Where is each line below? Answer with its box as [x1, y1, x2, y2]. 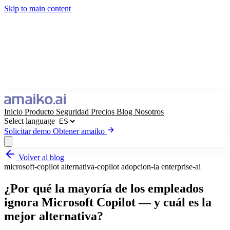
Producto [25, 107, 56, 116]
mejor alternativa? [4, 209, 103, 223]
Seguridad [56, 107, 91, 116]
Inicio [4, 107, 25, 116]
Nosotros [135, 107, 164, 116]
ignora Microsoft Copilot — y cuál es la [4, 195, 212, 209]
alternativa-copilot [61, 162, 121, 171]
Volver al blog [16, 153, 64, 162]
